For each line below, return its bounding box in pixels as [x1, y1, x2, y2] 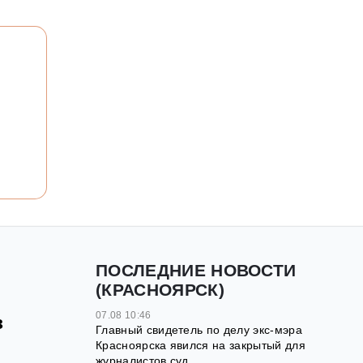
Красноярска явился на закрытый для [96, 339, 305, 352]
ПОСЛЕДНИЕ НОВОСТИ [96, 261, 297, 280]
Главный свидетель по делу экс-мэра [96, 323, 302, 337]
